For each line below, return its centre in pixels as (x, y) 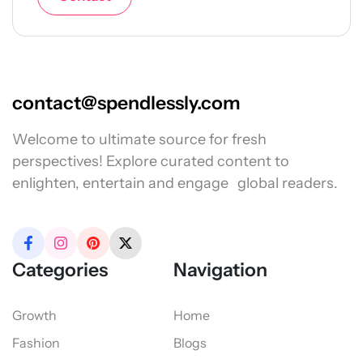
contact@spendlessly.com (126, 102)
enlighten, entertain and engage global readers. (175, 183)
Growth (34, 315)
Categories (60, 269)
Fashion (36, 342)
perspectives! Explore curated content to (151, 161)
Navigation (220, 269)
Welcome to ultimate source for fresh (139, 139)
